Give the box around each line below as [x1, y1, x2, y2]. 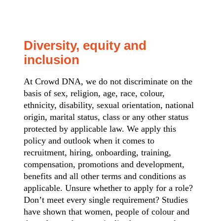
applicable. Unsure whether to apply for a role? [24, 183, 193, 193]
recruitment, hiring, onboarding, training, [24, 147, 171, 158]
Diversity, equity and [24, 37, 147, 53]
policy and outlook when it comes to [24, 136, 154, 146]
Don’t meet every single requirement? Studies [24, 195, 188, 205]
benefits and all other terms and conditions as [24, 171, 186, 182]
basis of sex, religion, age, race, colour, [24, 88, 165, 99]
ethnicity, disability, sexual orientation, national [24, 100, 194, 110]
